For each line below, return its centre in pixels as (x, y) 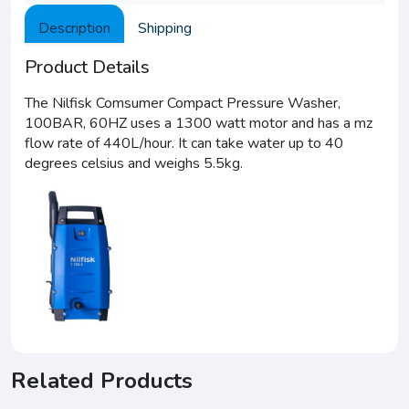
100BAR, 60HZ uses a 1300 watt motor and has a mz (199, 123)
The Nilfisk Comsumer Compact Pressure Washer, (183, 103)
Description (74, 28)
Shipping (165, 28)
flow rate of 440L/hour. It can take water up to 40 (184, 143)
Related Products (102, 381)
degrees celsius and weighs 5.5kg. (134, 163)
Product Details (87, 67)
